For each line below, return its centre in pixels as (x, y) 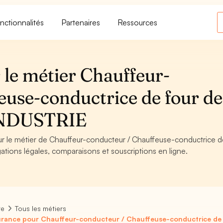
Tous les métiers (41, 208)
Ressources (138, 22)
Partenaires (81, 22)
